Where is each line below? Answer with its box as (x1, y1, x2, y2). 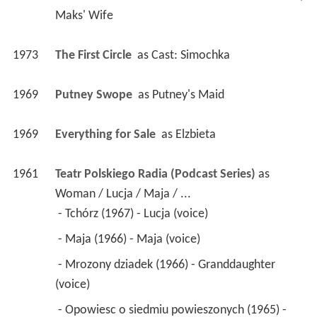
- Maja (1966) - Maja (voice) (57, 233, 203, 247)
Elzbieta (175, 128, 216, 142)
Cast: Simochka (151, 49, 230, 63)
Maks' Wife (54, 9, 113, 23)
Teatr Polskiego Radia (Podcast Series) (54, 168, 255, 182)
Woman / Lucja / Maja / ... (54, 188, 191, 202)
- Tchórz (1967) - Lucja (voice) (57, 207, 211, 221)
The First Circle (54, 49, 134, 63)
